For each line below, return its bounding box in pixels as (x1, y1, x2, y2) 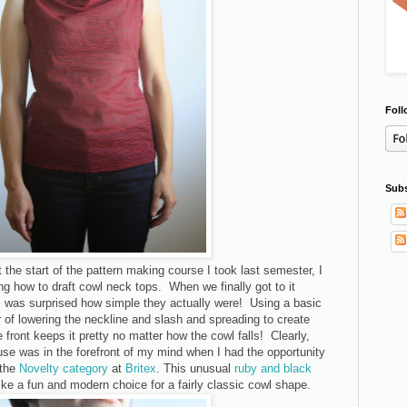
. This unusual (156, 361, 234, 375)
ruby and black (234, 361, 312, 375)
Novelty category (19, 361, 108, 375)
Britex (125, 361, 156, 375)
